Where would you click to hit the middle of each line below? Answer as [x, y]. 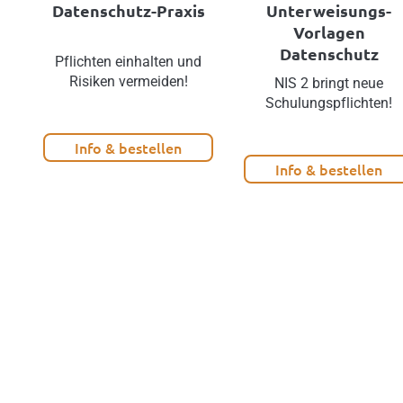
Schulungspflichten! [329, 103]
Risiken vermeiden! [128, 81]
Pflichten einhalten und [129, 61]
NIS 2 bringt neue [329, 83]
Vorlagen [329, 31]
